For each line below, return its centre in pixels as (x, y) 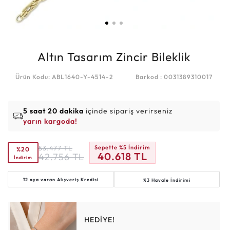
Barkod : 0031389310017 (174, 77)
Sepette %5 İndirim (122, 147)
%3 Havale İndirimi (167, 180)
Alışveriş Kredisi (78, 179)
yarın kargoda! (50, 121)
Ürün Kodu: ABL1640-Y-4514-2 (64, 77)
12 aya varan (40, 179)
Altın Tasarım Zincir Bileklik (114, 57)
